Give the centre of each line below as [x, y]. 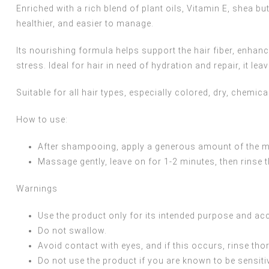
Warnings [37, 188]
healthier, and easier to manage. [85, 23]
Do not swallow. [72, 230]
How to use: [42, 119]
